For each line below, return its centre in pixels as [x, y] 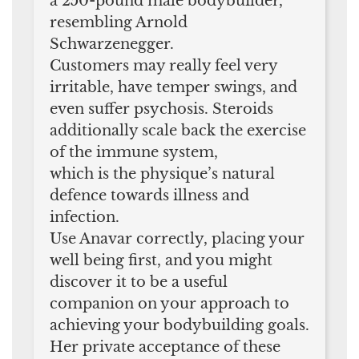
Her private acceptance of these [165, 347]
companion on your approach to [169, 303]
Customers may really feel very [163, 65]
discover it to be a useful [139, 282]
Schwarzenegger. [112, 44]
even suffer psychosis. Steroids [161, 109]
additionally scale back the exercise [178, 130]
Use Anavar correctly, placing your [177, 238]
